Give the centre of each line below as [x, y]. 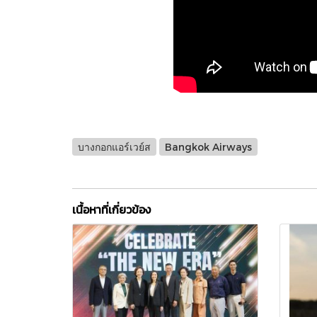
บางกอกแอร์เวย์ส [114, 146]
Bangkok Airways [208, 146]
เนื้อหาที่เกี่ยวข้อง [111, 210]
